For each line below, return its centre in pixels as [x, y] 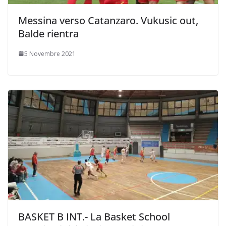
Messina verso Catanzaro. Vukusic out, [108, 20]
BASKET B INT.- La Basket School [94, 217]
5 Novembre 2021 [50, 53]
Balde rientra [48, 33]
